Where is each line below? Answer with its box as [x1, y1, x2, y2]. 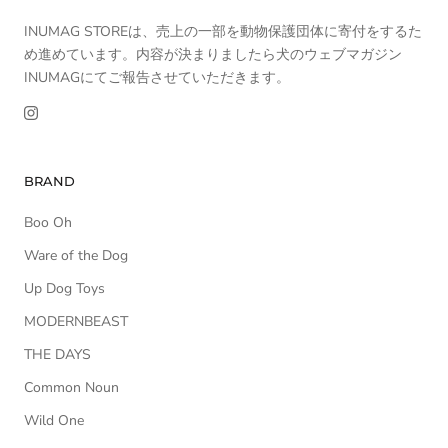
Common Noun [24, 378, 119, 398]
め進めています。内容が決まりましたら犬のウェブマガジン [24, 45, 402, 65]
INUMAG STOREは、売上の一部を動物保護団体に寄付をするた [24, 22, 422, 42]
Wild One [24, 411, 84, 431]
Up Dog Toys [24, 279, 105, 299]
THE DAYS [24, 345, 91, 365]
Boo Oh [24, 213, 72, 233]
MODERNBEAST [24, 312, 128, 332]
